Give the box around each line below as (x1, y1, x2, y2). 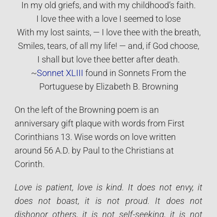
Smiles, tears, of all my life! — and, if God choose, (18, 41, 199, 51)
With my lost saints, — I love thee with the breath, (16, 27, 201, 37)
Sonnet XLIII (37, 68, 85, 78)
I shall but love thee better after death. (37, 54, 180, 64)
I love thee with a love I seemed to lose (36, 14, 181, 24)
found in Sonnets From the (85, 68, 186, 78)
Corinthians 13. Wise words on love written (15, 132, 176, 142)
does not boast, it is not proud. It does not (15, 196, 202, 206)
